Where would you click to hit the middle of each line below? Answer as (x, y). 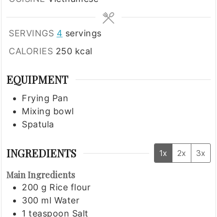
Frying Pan (45, 98)
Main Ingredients (41, 175)
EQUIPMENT (38, 80)
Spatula (38, 124)
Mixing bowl (48, 111)
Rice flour (70, 187)
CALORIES (32, 51)
